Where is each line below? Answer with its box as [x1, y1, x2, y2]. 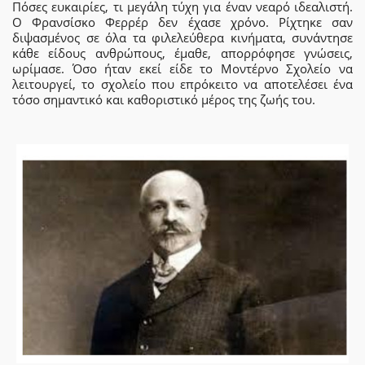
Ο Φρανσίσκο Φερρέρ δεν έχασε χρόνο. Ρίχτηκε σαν [12, 14, 353, 31]
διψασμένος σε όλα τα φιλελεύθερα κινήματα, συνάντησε [12, 29, 353, 46]
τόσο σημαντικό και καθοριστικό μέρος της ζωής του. [12, 91, 315, 108]
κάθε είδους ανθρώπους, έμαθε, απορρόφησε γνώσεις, [12, 45, 353, 62]
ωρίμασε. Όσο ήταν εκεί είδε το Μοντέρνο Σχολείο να [12, 60, 353, 77]
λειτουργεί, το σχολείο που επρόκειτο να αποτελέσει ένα [12, 76, 353, 93]
